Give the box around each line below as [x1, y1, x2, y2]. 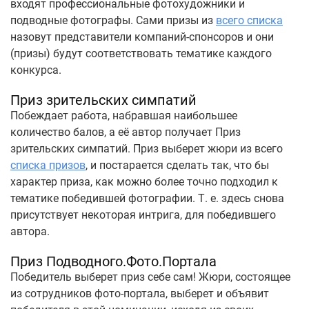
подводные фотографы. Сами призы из [10, 14, 216, 27]
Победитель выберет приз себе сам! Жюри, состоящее [10, 270, 290, 283]
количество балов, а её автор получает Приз [10, 126, 241, 139]
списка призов [10, 159, 86, 172]
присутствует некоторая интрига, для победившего [10, 208, 276, 221]
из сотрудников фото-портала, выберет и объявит [10, 287, 269, 300]
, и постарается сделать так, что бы [86, 159, 269, 172]
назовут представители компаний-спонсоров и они [10, 30, 274, 43]
